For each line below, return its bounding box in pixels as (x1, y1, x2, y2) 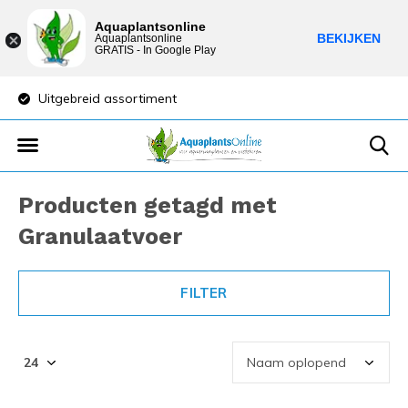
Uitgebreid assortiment (35, 90, 177, 107)
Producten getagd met (18, 192, 277, 219)
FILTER (180, 284, 228, 301)
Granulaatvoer (18, 223, 182, 250)
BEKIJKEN (317, 31, 381, 46)
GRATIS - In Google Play (95, 44, 216, 56)
